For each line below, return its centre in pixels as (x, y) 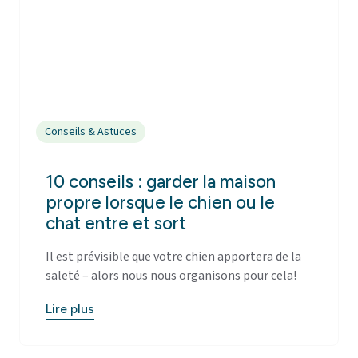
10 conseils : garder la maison (161, 181)
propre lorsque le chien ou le (160, 202)
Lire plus (70, 308)
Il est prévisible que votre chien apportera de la (173, 256)
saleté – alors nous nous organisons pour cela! (171, 275)
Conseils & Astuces (91, 131)
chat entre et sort (116, 223)
